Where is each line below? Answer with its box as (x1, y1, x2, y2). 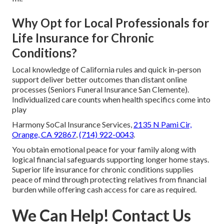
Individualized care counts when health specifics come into (12, 94, 210, 104)
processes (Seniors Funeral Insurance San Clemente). (12, 84, 189, 94)
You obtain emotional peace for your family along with (12, 144, 196, 154)
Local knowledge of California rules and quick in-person (12, 64, 201, 74)
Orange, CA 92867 (12, 129, 76, 139)
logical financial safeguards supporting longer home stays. (12, 154, 209, 164)
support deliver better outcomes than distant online (12, 74, 187, 84)
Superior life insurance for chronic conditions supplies (12, 164, 193, 174)
